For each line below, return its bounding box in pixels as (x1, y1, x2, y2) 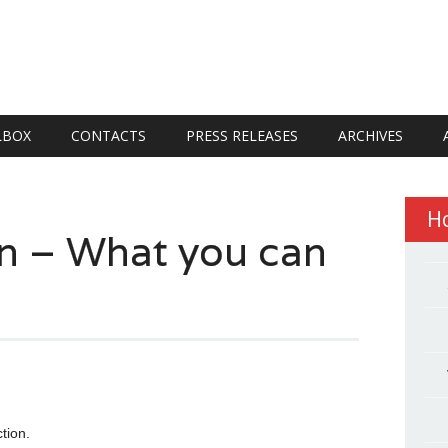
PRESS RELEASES (186, 126, 298, 145)
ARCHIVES (338, 126, 403, 145)
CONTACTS (71, 126, 146, 145)
